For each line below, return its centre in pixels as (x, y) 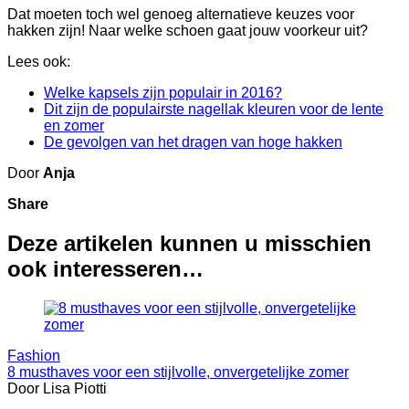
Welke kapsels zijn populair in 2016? (163, 93)
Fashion (34, 355)
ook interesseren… (105, 269)
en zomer (74, 126)
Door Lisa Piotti (57, 388)
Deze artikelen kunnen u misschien (189, 244)
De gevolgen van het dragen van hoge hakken (193, 142)
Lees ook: (39, 62)
